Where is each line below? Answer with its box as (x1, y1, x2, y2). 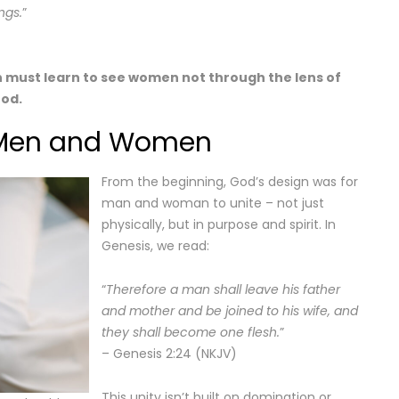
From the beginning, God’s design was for (102, 173, 358, 191)
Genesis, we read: (102, 237, 209, 255)
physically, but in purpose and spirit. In (102, 216, 336, 233)
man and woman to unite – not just (102, 194, 324, 212)
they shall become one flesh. (102, 323, 280, 341)
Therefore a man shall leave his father (106, 281, 340, 298)
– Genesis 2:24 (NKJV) (102, 345, 237, 362)
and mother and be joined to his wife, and (102, 302, 358, 320)
